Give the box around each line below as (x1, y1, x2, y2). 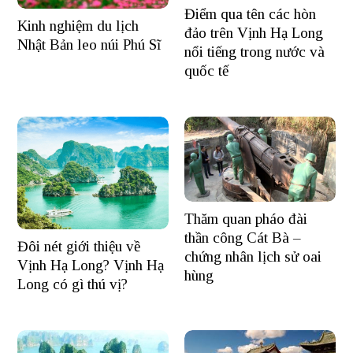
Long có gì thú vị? (17, 276, 128, 293)
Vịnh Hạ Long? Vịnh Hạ (17, 257, 165, 274)
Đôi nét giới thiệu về (17, 238, 141, 255)
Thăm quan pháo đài (184, 210, 307, 227)
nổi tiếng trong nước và (184, 43, 325, 60)
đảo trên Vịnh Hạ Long (184, 24, 323, 41)
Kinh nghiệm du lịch (17, 17, 139, 34)
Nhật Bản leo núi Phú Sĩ (17, 35, 162, 53)
